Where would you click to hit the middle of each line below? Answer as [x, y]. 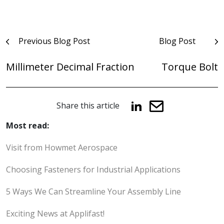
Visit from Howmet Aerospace [62, 148]
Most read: [27, 126]
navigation [38, 57]
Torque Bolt [190, 67]
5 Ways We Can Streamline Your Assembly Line [93, 192]
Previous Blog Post [53, 41]
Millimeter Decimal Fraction [70, 67]
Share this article [88, 106]
